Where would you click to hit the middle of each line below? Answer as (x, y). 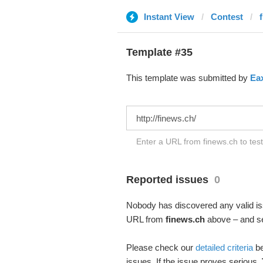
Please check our (161, 247)
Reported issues (167, 180)
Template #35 (159, 52)
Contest (227, 17)
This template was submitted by (188, 78)
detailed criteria (224, 247)
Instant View (169, 17)
